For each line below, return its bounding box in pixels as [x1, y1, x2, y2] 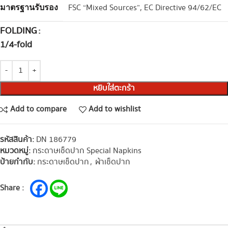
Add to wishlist [89, 103, 141, 115]
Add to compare [10, 103, 67, 115]
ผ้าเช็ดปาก [95, 156, 130, 168]
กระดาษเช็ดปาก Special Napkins [33, 145, 141, 157]
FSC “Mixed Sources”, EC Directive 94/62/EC [68, 2, 221, 14]
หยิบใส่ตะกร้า [93, 82, 135, 94]
